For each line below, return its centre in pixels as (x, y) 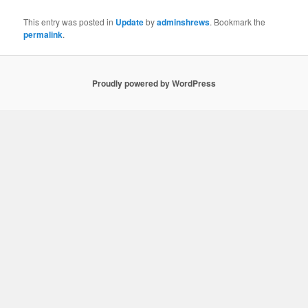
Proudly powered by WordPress (154, 83)
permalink (43, 35)
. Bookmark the (238, 22)
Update (130, 22)
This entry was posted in (70, 22)
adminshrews (184, 22)
